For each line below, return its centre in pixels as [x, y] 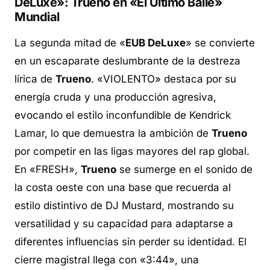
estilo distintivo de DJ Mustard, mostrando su [124, 205]
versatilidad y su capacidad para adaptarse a [124, 223]
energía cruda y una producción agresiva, [115, 97]
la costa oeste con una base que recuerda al [123, 187]
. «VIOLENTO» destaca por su [164, 79]
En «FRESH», [48, 169]
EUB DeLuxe [155, 42]
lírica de [35, 79]
